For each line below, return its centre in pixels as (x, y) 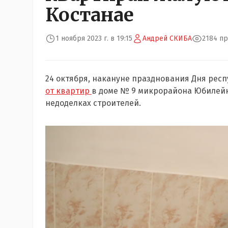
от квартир (68, 91)
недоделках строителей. (93, 103)
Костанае (90, 15)
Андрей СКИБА (167, 38)
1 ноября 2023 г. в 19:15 (94, 38)
